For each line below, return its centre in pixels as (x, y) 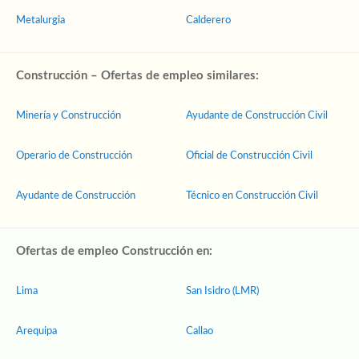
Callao (200, 331)
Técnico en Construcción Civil (252, 196)
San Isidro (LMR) (222, 291)
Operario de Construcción (74, 156)
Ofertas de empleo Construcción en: (114, 251)
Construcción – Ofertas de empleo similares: (137, 76)
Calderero (208, 20)
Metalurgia (40, 20)
